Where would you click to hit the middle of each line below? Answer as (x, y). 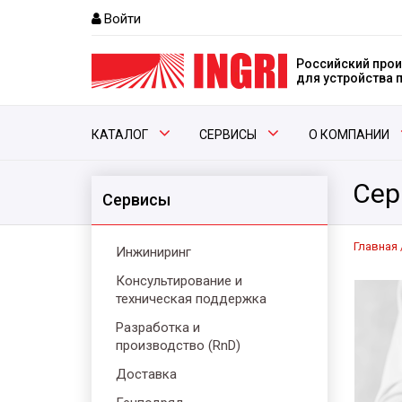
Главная (376, 246)
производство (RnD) (178, 345)
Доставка (146, 374)
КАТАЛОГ (120, 135)
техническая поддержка (191, 299)
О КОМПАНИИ (349, 135)
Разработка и (158, 328)
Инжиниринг (153, 252)
